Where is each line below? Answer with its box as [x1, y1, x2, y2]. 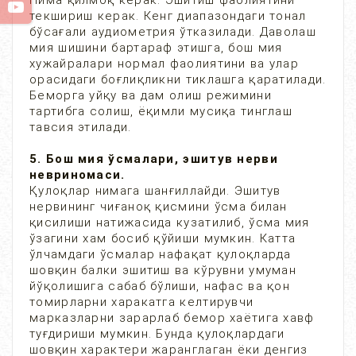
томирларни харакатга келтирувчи [29, 295, 254, 309]
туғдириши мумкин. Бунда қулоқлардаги [29, 327, 285, 341]
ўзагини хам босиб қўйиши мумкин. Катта [29, 231, 296, 246]
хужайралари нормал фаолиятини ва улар [29, 56, 300, 71]
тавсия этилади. [29, 120, 132, 134]
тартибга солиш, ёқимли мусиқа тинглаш [29, 104, 293, 118]
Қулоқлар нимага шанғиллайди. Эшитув [29, 184, 281, 198]
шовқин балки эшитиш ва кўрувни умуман [29, 263, 297, 277]
